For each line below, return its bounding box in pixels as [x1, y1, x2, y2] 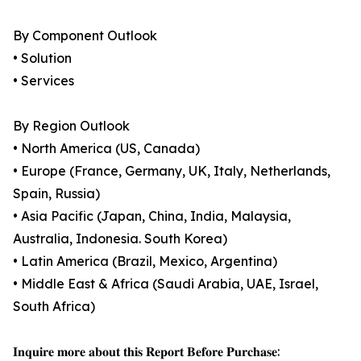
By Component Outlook [13, 27, 157, 44]
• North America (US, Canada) [13, 140, 200, 157]
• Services [13, 73, 74, 89]
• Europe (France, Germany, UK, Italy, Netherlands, [13, 163, 330, 180]
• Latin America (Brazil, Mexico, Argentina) [13, 253, 277, 270]
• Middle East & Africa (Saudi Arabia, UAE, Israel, [13, 276, 318, 293]
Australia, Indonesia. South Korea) [13, 230, 227, 247]
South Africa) [13, 298, 95, 315]
